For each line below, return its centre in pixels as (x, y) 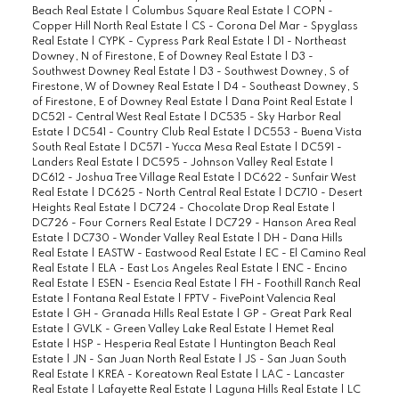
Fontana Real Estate (125, 300)
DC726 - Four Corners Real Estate (120, 224)
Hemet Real (304, 330)
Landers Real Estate (83, 163)
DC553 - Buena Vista (307, 133)
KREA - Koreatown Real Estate (176, 375)
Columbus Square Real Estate (208, 12)
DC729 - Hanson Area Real (285, 224)
